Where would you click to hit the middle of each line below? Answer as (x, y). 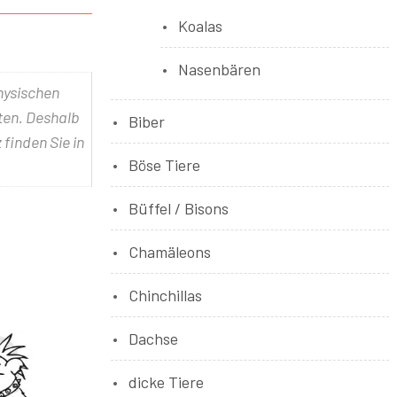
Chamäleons (169, 252)
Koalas (200, 26)
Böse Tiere (164, 165)
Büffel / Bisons (178, 208)
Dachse (153, 339)
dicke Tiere (166, 382)
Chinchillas (165, 295)
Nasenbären (219, 69)
